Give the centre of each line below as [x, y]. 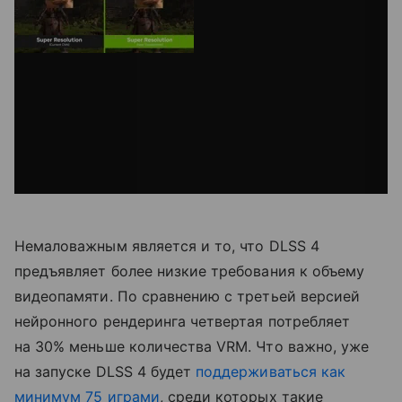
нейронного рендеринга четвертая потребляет [183, 321]
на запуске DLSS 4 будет [105, 371]
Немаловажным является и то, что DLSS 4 [167, 245]
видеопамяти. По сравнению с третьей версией [188, 296]
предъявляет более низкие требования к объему [190, 271]
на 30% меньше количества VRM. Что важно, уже [192, 346]
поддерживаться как [271, 371]
